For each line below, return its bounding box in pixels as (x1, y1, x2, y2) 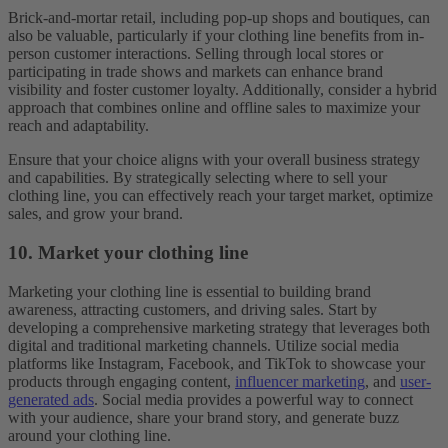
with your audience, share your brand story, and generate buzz (8, 408, 399, 426)
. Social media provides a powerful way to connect (94, 390, 413, 408)
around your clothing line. (8, 426, 171, 444)
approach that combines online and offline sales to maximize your (8, 99, 420, 117)
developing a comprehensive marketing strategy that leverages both (8, 318, 430, 336)
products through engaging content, (8, 372, 235, 390)
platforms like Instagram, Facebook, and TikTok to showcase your (8, 354, 425, 372)
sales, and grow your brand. (8, 205, 183, 223)
